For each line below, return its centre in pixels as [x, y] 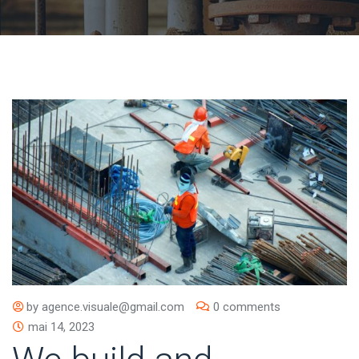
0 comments [247, 307]
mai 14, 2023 [61, 327]
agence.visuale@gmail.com [113, 307]
